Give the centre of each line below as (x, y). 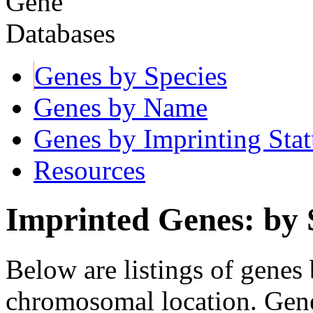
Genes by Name (121, 107)
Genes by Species (131, 75)
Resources (89, 170)
